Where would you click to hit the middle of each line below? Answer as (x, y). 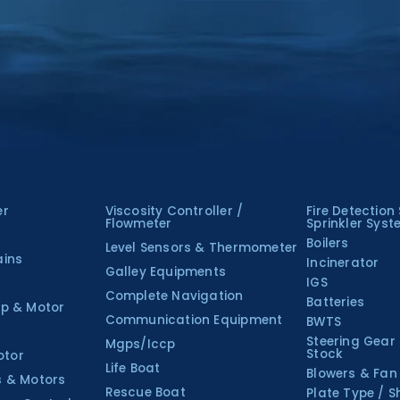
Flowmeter (138, 224)
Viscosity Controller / (174, 212)
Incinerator (343, 263)
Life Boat (133, 369)
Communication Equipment (194, 321)
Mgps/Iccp (140, 345)
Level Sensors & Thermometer (201, 248)
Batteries (335, 303)
